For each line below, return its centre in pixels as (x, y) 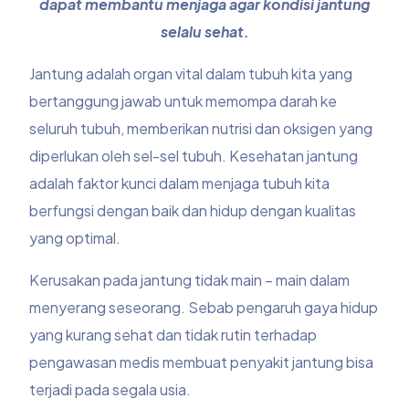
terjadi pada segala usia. (112, 390)
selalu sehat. (204, 32)
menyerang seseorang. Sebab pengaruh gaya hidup (204, 308)
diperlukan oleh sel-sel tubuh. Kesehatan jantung (194, 156)
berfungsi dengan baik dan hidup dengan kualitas (193, 211)
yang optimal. (77, 238)
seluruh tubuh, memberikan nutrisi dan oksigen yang (201, 129)
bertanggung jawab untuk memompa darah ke (184, 101)
